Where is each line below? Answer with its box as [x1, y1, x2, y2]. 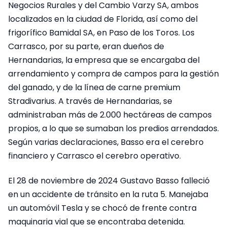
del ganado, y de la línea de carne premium [8, 81, 180, 93]
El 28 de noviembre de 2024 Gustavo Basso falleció [8, 175, 210, 187]
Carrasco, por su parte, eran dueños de [8, 40, 164, 52]
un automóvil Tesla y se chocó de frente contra [8, 202, 197, 214]
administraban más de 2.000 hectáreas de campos [8, 108, 212, 121]
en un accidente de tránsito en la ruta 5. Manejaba [8, 188, 208, 201]
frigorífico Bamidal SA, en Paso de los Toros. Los [8, 26, 195, 39]
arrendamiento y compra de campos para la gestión [8, 67, 219, 80]
